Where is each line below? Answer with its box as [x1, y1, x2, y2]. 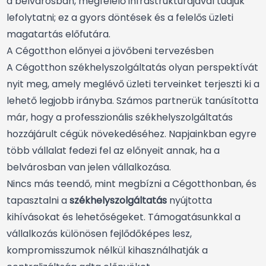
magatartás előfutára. [7, 27, 110, 41]
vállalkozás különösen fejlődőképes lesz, [7, 226, 192, 240]
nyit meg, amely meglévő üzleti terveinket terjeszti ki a [7, 77, 259, 91]
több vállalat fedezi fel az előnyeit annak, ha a [7, 143, 220, 157]
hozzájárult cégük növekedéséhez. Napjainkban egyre [7, 126, 256, 141]
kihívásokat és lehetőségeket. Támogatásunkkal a [7, 210, 240, 224]
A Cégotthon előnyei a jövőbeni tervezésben [7, 43, 214, 58]
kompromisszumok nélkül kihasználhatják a [7, 243, 208, 257]
